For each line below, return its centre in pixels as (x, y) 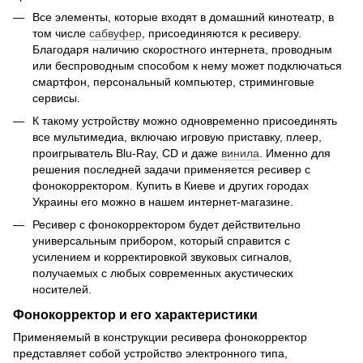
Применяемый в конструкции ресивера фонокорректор (160, 337)
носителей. (62, 290)
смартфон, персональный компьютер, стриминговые (173, 81)
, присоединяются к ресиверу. (222, 33)
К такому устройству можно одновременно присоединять (185, 121)
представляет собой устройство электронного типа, (150, 354)
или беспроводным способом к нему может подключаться (187, 65)
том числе (61, 33)
